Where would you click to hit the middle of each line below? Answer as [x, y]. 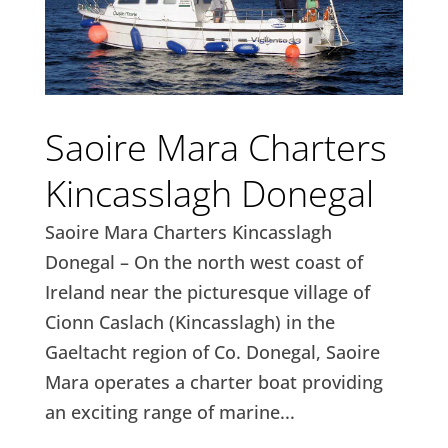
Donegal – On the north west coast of [203, 261]
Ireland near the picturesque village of [207, 291]
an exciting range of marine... [169, 411]
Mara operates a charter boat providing [213, 381]
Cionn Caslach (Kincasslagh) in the [189, 321]
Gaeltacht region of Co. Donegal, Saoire [212, 351]
